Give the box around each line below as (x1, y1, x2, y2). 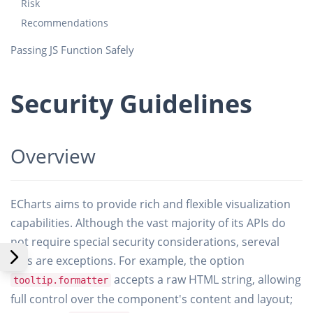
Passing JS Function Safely (10, 43, 134, 57)
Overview (10, 143, 96, 169)
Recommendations (21, 16, 108, 29)
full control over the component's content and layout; (10, 291, 293, 307)
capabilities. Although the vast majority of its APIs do (10, 215, 286, 231)
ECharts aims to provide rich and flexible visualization (10, 196, 291, 212)
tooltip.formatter (13, 275, 108, 286)
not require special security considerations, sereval (10, 234, 279, 249)
